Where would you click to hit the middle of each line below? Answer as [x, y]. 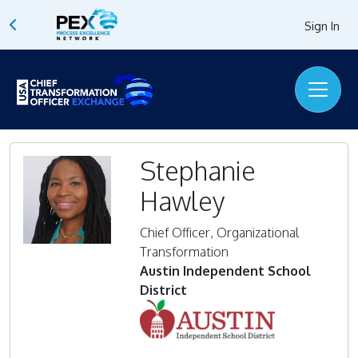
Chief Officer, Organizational [219, 233]
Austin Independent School [225, 271]
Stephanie [198, 171]
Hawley [182, 201]
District [163, 290]
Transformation [184, 252]
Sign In [322, 26]
